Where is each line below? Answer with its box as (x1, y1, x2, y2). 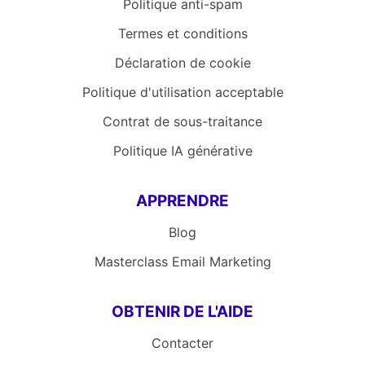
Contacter (152, 335, 213, 352)
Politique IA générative (112, 143, 253, 160)
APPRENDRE (136, 191, 229, 211)
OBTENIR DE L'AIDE (112, 302, 253, 322)
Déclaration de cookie (114, 55, 251, 72)
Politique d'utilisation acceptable (81, 84, 284, 101)
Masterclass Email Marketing (94, 253, 271, 270)
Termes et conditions (117, 25, 248, 42)
